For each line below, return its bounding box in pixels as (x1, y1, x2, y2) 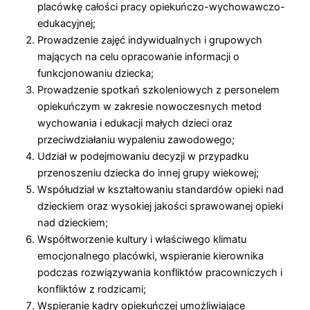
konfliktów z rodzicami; (37, 282, 146, 295)
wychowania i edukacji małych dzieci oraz (37, 116, 232, 129)
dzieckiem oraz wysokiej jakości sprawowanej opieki (37, 199, 283, 212)
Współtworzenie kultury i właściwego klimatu (37, 232, 246, 246)
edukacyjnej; (37, 17, 95, 30)
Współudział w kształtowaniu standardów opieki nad (37, 183, 284, 196)
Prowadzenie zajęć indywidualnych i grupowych (37, 33, 262, 46)
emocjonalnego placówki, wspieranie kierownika (37, 249, 264, 262)
